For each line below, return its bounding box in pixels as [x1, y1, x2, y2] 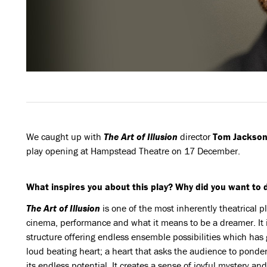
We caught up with [26, 131, 101, 142]
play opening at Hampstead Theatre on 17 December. [26, 145, 240, 157]
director [177, 131, 213, 142]
